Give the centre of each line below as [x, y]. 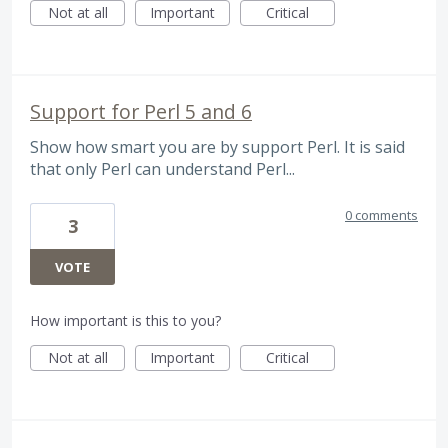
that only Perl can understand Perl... [162, 169]
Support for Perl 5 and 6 [141, 112]
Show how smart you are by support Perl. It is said [217, 147]
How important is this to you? [125, 320]
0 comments [381, 214]
